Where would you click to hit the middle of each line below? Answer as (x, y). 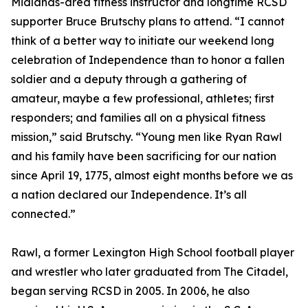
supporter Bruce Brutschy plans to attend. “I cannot (148, 22)
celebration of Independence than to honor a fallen (148, 60)
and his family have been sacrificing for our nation (144, 156)
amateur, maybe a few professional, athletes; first (143, 99)
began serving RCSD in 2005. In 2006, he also (130, 291)
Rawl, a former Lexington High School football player (153, 253)
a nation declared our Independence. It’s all (129, 195)
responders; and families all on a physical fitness (138, 118)
